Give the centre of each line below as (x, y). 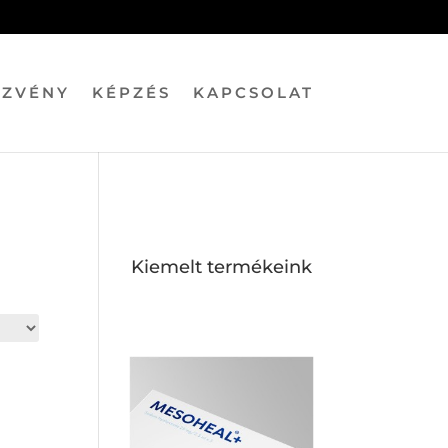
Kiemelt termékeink (221, 267)
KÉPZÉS (131, 92)
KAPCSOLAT (253, 92)
